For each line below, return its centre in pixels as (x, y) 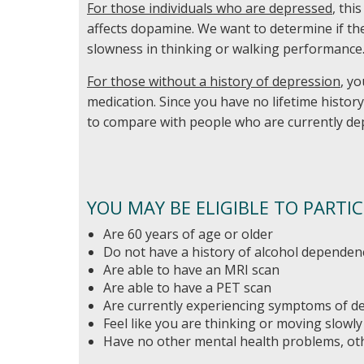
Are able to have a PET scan (187, 288)
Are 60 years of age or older (188, 234)
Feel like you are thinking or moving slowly (233, 323)
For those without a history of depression (214, 81)
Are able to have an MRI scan (191, 270)
